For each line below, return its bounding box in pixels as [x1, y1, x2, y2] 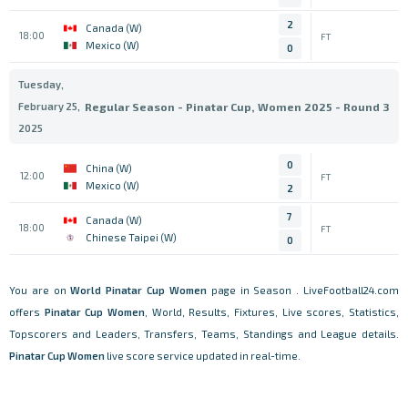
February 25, [18, 100, 80, 112]
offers [9, 306, 45, 318]
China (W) [86, 162, 132, 174]
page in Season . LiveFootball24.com [206, 284, 400, 296]
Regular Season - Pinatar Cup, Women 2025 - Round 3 [85, 100, 390, 113]
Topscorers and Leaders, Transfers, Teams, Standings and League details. [9, 328, 399, 340]
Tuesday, [18, 78, 64, 90]
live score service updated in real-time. [105, 350, 301, 362]
